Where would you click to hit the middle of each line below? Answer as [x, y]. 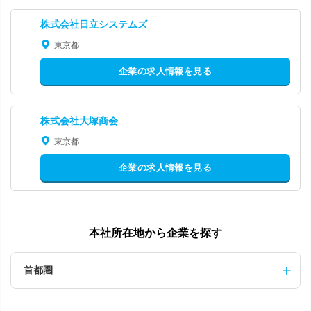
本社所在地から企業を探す [155, 233]
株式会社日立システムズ [94, 24]
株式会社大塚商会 [79, 120]
